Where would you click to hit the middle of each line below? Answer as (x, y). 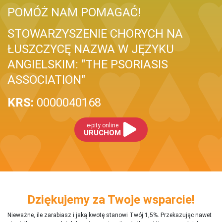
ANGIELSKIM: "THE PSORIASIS (88, 64)
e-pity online (102, 125)
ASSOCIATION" (46, 80)
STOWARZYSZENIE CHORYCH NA (95, 33)
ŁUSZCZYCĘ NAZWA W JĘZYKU (91, 49)
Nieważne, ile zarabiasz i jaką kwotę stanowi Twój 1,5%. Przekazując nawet (110, 215)
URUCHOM (103, 133)
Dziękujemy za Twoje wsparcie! (111, 199)
